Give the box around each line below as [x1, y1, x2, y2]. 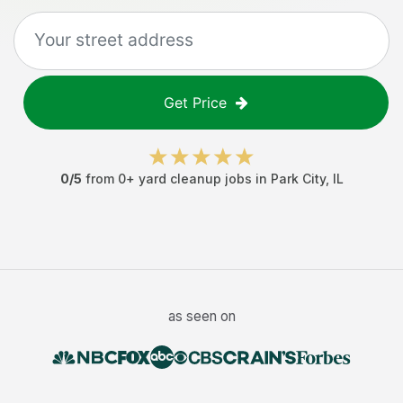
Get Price [164, 94, 227, 112]
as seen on [167, 308, 236, 325]
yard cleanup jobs [138, 171, 252, 186]
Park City [270, 171, 326, 186]
